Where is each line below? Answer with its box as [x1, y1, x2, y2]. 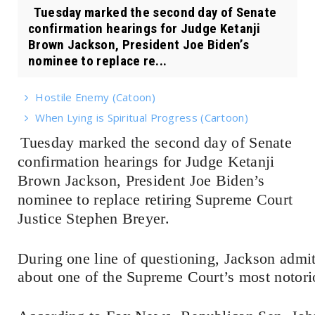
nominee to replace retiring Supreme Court [18, 190, 293, 208]
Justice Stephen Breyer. [18, 209, 169, 227]
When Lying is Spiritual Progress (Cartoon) [35, 110, 248, 124]
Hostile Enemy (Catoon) [35, 89, 155, 104]
